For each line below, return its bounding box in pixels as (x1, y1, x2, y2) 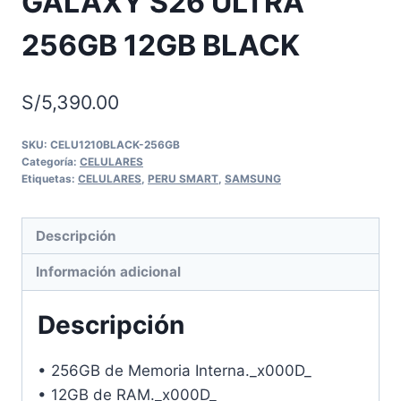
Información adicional (36, 262, 182, 280)
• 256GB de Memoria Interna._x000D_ (38, 361, 311, 380)
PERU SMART (148, 171, 218, 185)
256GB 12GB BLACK (21, 28, 300, 64)
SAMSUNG (225, 171, 281, 185)
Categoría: (21, 154, 80, 168)
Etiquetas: (21, 171, 78, 185)
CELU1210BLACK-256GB (50, 137, 180, 151)
